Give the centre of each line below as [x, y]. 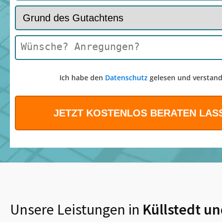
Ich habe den [82, 78]
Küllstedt [172, 209]
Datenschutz [126, 78]
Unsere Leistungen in [75, 209]
